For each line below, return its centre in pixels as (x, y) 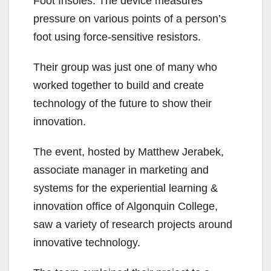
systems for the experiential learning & (126, 188)
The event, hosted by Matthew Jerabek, (129, 152)
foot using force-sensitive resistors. (117, 37)
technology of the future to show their (122, 104)
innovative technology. (87, 243)
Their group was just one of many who (125, 67)
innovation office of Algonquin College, (126, 207)
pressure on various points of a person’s (130, 19)
